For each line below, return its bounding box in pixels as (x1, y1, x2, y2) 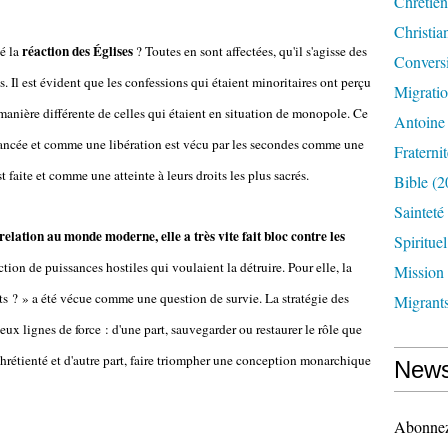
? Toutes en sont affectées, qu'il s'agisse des (133, 42, 367, 60)
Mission (394, 261, 444, 282)
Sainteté (394, 201, 444, 222)
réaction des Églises (22, 41, 133, 61)
